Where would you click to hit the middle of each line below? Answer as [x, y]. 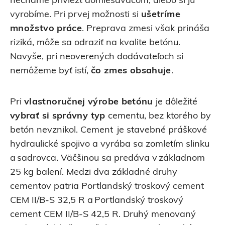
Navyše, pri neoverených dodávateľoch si [97, 57]
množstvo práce [46, 29]
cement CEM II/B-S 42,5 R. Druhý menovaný [103, 215]
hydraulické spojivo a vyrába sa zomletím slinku [110, 145]
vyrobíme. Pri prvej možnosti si [76, 15]
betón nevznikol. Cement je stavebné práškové [108, 131]
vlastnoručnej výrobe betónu [89, 102]
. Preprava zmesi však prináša [146, 29]
